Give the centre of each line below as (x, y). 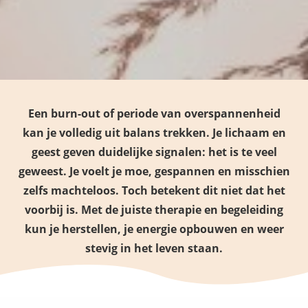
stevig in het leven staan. (154, 248)
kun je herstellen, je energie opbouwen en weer (154, 229)
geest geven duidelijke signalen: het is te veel (154, 152)
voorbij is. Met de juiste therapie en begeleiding (154, 210)
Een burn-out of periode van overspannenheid (154, 113)
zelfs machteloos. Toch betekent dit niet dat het (154, 190)
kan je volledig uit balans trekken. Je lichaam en (154, 133)
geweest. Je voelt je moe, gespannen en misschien (154, 171)
